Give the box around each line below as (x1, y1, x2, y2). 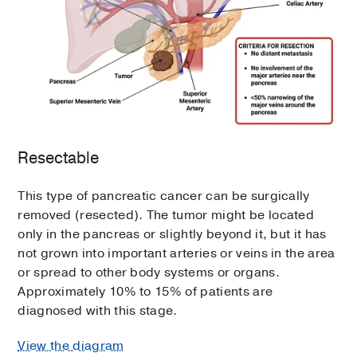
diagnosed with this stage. (18, 302, 178, 320)
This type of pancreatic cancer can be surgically (18, 187, 310, 206)
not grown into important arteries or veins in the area (18, 245, 335, 263)
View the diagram (18, 337, 124, 355)
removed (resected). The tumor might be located (18, 206, 315, 225)
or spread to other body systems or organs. (18, 264, 280, 282)
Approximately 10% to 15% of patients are (18, 283, 273, 301)
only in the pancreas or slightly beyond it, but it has (18, 226, 327, 244)
